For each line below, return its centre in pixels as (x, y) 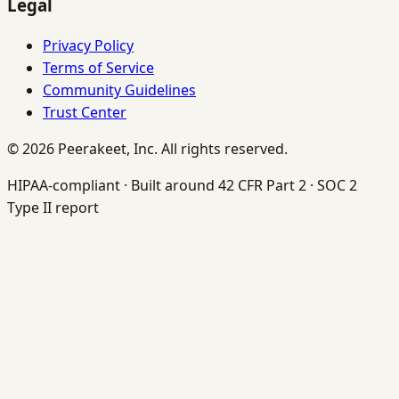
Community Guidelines (119, 90)
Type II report (53, 208)
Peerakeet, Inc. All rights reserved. (171, 149)
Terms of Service (98, 68)
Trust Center (85, 113)
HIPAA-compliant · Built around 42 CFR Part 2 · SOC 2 (182, 186)
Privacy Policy (88, 46)
